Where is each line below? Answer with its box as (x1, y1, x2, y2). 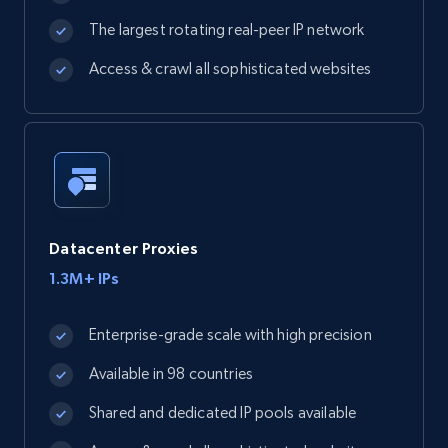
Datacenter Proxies (49, 239, 199, 257)
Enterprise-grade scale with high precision (89, 325, 372, 344)
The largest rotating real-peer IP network (89, 20, 365, 39)
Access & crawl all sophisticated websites (89, 59, 372, 78)
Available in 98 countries (89, 364, 253, 383)
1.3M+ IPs (49, 269, 120, 287)
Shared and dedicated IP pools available (89, 403, 357, 422)
